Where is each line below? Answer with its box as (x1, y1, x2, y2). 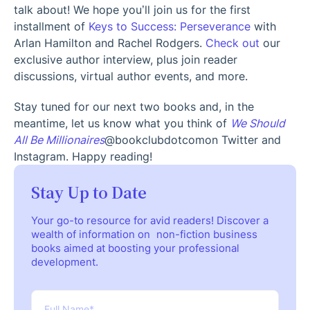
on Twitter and (205, 132, 281, 147)
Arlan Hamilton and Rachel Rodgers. (14, 35, 206, 50)
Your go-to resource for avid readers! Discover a (31, 213, 268, 227)
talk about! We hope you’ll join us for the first (14, 2, 250, 17)
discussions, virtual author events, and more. (14, 69, 248, 83)
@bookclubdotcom (104, 132, 205, 147)
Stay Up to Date (31, 180, 147, 204)
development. (31, 255, 98, 268)
